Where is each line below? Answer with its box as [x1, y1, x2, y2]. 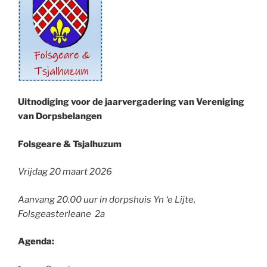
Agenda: [18, 236, 54, 247]
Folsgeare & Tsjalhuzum [18, 138, 122, 150]
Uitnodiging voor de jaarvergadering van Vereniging [18, 97, 244, 108]
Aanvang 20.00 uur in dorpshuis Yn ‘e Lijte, [18, 194, 195, 205]
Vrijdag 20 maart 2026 [18, 166, 112, 178]
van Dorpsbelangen [18, 111, 104, 122]
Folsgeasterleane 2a [18, 208, 105, 219]
